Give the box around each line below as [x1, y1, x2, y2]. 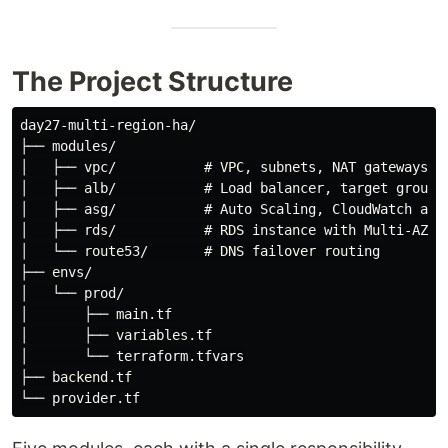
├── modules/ [20, 137, 116, 154]
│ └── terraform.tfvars [20, 347, 244, 364]
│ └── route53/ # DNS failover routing [20, 242, 380, 259]
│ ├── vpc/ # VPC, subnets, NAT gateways [20, 158, 428, 175]
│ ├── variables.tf [20, 326, 212, 343]
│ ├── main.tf [20, 305, 172, 322]
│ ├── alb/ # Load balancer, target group [20, 179, 436, 196]
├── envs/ [20, 263, 92, 280]
